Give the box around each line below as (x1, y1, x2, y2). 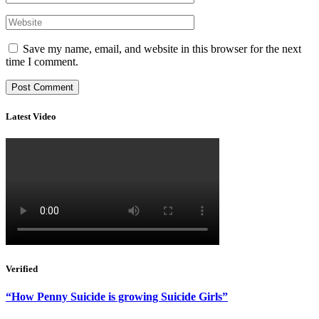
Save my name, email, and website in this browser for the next (23, 43, 301, 56)
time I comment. (6, 56, 78, 68)
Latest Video (6, 110, 56, 122)
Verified (6, 263, 38, 274)
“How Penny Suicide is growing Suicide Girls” (6, 291, 228, 303)
